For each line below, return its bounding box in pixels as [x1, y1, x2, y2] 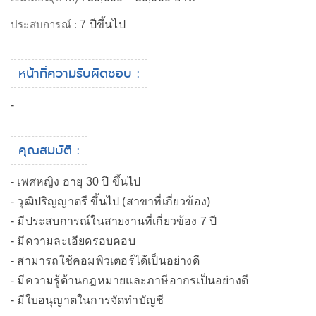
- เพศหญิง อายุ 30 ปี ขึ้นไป [11, 176, 141, 188]
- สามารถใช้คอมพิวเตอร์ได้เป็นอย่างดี [11, 255, 200, 267]
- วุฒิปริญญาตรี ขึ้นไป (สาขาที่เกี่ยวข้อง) [11, 195, 211, 207]
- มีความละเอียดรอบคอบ [11, 235, 135, 247]
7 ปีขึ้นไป [80, 18, 126, 30]
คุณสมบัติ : [18, 141, 80, 159]
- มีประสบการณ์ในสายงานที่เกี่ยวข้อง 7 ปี [11, 215, 217, 227]
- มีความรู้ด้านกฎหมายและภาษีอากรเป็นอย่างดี [11, 274, 248, 286]
